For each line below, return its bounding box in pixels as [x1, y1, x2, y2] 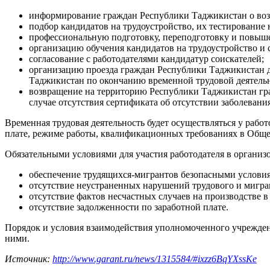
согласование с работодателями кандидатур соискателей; [29, 54, 264, 64]
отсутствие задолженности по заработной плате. [29, 202, 228, 213]
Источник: [5, 254, 52, 265]
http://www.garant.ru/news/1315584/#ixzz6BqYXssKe [52, 254, 257, 265]
